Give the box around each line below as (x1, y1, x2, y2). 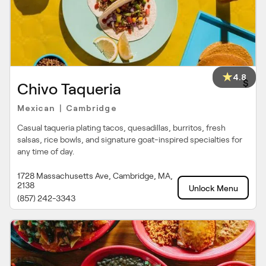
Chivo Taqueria (17, 81, 121, 97)
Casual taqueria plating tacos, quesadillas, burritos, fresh (17, 123, 226, 132)
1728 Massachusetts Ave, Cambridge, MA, (17, 171, 173, 180)
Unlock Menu (188, 183, 238, 193)
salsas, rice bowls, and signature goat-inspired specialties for (17, 135, 242, 144)
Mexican (17, 102, 55, 113)
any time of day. (17, 147, 74, 156)
